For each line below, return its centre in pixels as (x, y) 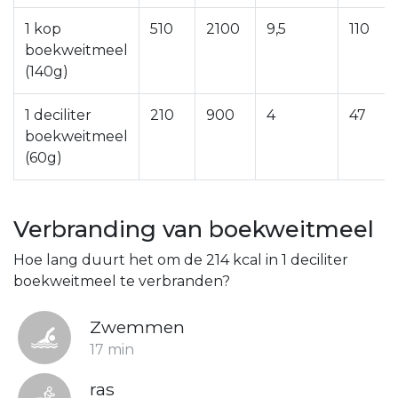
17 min (112, 350)
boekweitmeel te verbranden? (122, 281)
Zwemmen (137, 327)
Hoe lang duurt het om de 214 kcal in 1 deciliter (181, 260)
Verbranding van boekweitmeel (194, 229)
